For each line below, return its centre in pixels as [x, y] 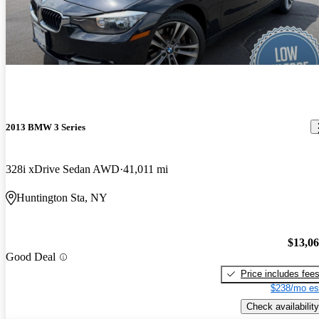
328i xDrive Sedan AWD [63, 169]
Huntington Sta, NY [62, 198]
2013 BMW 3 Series [46, 127]
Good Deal [31, 257]
